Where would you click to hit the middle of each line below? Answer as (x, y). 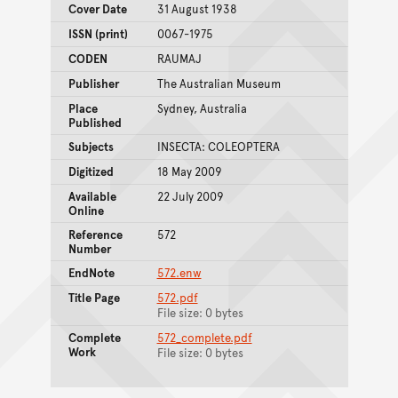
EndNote (91, 272)
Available (92, 196)
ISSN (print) (98, 33)
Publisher (93, 83)
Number (89, 248)
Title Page (94, 297)
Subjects (91, 146)
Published (95, 122)
